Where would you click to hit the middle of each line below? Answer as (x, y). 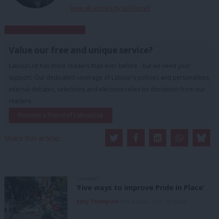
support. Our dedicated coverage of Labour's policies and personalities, (109, 77)
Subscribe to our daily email (45, 30)
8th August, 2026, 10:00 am (154, 202)
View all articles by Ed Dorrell (110, 8)
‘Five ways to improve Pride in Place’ (140, 188)
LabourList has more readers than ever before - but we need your (100, 66)
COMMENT (88, 178)
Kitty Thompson (98, 202)
